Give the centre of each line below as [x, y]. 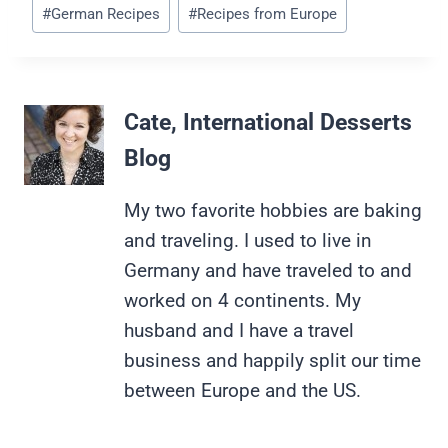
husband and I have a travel [239, 330]
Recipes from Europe [266, 14]
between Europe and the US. [242, 390]
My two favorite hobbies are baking [273, 210]
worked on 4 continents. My [242, 300]
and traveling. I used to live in [248, 240]
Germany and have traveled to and [268, 270]
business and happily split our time [272, 360]
